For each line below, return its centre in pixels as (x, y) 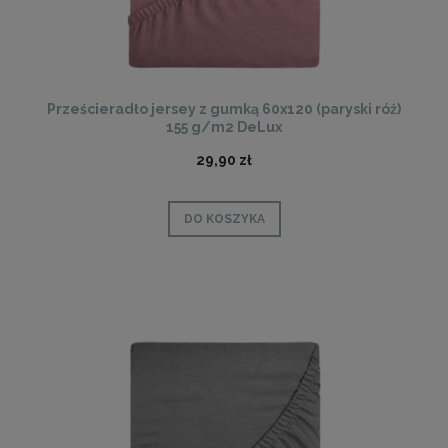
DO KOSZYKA (224, 219)
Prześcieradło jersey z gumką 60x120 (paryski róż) (224, 109)
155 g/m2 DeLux (224, 127)
